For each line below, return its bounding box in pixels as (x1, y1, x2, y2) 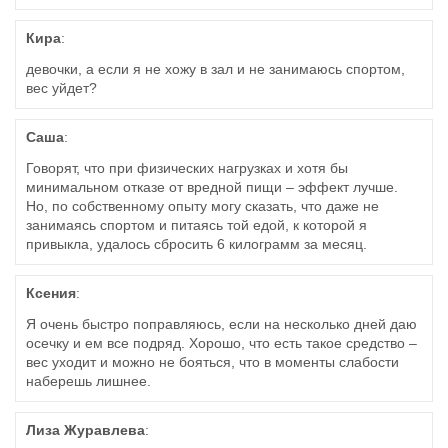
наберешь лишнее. (26, 373, 151, 390)
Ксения (26, 285, 76, 302)
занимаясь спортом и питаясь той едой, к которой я (26, 217, 367, 234)
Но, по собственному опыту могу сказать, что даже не (26, 198, 379, 215)
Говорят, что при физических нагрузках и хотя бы (26, 160, 348, 177)
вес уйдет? (26, 80, 97, 97)
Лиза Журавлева (26, 422, 145, 439)
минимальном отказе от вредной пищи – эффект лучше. (26, 179, 398, 196)
